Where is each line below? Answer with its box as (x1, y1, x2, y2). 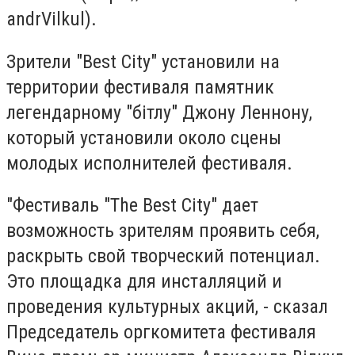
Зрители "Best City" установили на (6, 50, 280, 73)
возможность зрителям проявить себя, (6, 219, 319, 242)
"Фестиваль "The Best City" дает (6, 194, 258, 217)
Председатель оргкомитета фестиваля (6, 321, 316, 344)
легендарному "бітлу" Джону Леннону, (6, 101, 312, 124)
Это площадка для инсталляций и (6, 270, 282, 293)
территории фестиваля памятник (6, 75, 274, 98)
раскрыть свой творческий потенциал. (6, 245, 320, 268)
